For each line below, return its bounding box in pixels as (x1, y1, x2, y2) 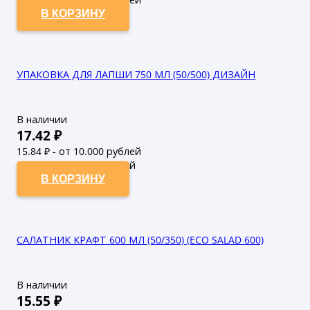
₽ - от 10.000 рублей (42, 145, 141, 158)
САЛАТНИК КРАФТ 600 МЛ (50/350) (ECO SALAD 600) (17, 233, 264, 247)
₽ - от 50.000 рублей (36, 158, 136, 172)
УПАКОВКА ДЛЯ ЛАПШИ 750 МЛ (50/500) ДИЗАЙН (17, 68, 255, 82)
